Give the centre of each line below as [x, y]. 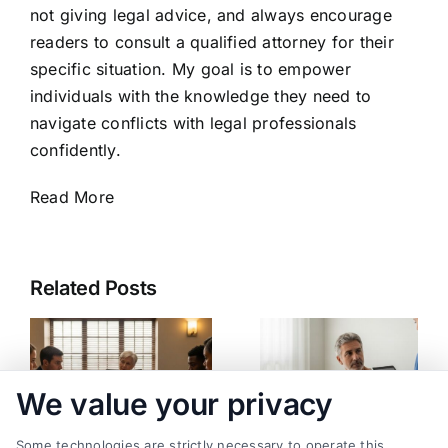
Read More [72, 197]
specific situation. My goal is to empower [190, 69]
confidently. [75, 150]
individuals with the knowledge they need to [200, 96]
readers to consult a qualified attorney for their [211, 42]
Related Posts [93, 288]
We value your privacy [174, 404]
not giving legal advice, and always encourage [210, 15]
